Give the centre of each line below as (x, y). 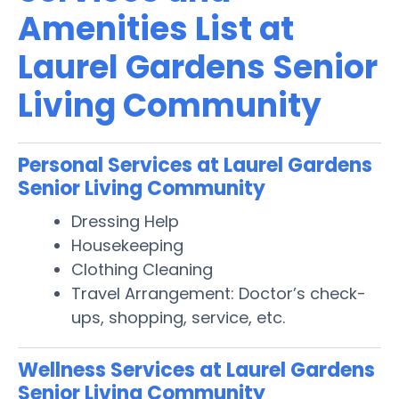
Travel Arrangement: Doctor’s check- (219, 293)
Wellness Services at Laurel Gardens (196, 370)
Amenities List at (156, 28)
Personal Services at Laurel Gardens (195, 165)
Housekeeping (127, 245)
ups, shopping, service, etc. (178, 317)
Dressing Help (125, 221)
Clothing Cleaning (142, 269)
